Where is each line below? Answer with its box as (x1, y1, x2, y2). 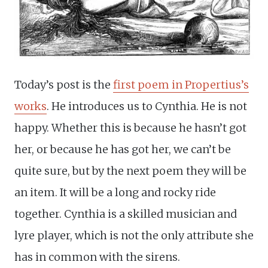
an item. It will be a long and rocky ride (14, 185, 216, 199)
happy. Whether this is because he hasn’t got (14, 120, 246, 135)
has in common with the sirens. (14, 249, 180, 264)
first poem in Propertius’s (113, 77, 249, 92)
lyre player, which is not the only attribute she (14, 228, 254, 242)
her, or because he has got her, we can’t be (14, 142, 231, 156)
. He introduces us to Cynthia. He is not (47, 99, 247, 113)
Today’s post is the (14, 77, 113, 92)
